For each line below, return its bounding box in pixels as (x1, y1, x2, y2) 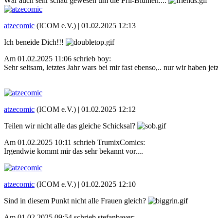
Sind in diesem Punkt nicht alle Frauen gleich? (4, 196, 148, 205)
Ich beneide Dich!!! (4, 37, 66, 46)
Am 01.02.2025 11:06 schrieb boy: (4, 54, 111, 63)
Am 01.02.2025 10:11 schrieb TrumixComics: (4, 138, 145, 146)
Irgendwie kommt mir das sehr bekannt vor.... (4, 146, 143, 155)
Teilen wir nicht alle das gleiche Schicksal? (4, 121, 137, 130)
